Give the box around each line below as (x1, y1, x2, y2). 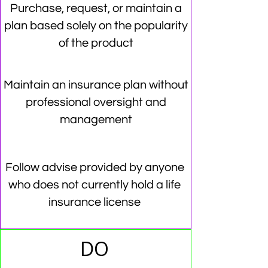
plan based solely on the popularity (4, 20, 188, 32)
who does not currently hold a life (8, 179, 181, 191)
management (59, 114, 132, 126)
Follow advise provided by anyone (5, 162, 184, 173)
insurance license (48, 196, 141, 208)
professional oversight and (25, 96, 166, 108)
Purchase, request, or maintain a (10, 2, 182, 14)
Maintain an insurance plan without (3, 79, 188, 91)
